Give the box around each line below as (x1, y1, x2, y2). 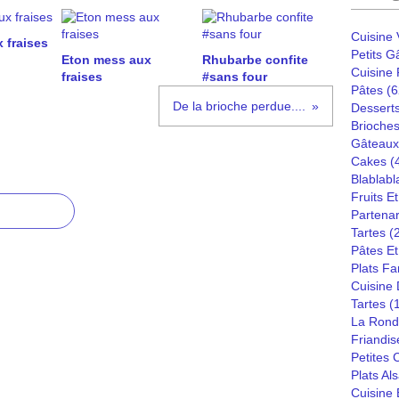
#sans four (201, 69, 267, 84)
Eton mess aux (61, 53, 151, 67)
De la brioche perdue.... (173, 99, 305, 113)
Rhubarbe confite (201, 53, 308, 67)
